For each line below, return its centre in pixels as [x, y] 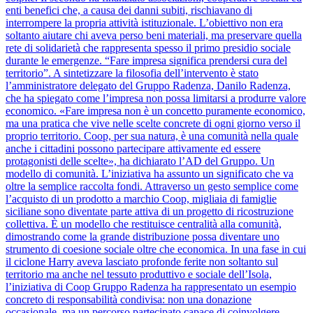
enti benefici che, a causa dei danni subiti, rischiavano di [129, 10]
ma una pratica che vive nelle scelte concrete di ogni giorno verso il [153, 124]
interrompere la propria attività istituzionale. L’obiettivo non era [144, 23]
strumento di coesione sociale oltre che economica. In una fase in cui [156, 249]
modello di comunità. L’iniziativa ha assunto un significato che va [150, 174]
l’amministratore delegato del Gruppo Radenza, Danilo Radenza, [148, 86]
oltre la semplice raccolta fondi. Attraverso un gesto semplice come [152, 187]
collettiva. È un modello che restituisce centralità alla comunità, [144, 224]
